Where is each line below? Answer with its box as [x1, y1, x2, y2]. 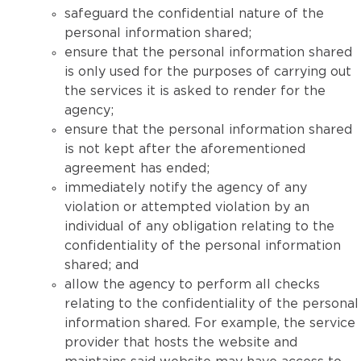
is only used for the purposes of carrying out [64, 65, 351, 78]
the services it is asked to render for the [64, 85, 326, 98]
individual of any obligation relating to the [64, 220, 334, 233]
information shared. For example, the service [64, 317, 355, 330]
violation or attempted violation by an [64, 201, 309, 214]
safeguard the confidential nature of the [64, 7, 324, 20]
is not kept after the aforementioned [64, 143, 305, 156]
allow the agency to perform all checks [64, 278, 320, 291]
